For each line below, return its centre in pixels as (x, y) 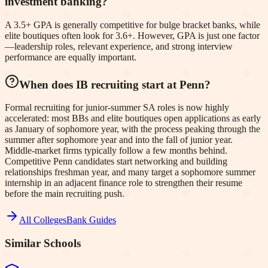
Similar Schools (43, 243)
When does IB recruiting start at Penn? (115, 84)
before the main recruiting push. (65, 194)
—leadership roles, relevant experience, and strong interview (119, 46)
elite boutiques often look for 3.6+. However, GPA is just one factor (132, 35)
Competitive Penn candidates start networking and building (116, 162)
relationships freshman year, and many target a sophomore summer (130, 172)
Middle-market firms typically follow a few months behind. (116, 151)
